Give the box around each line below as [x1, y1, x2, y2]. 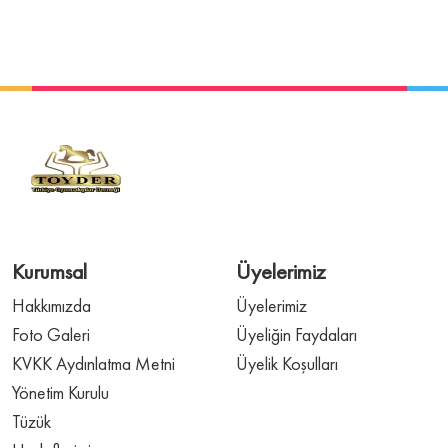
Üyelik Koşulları [236, 351, 338, 375]
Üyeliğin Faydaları [236, 322, 357, 346]
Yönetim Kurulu [12, 380, 109, 404]
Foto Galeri [12, 322, 90, 346]
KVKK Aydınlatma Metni [12, 351, 175, 375]
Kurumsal [12, 256, 87, 286]
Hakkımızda [12, 293, 91, 317]
